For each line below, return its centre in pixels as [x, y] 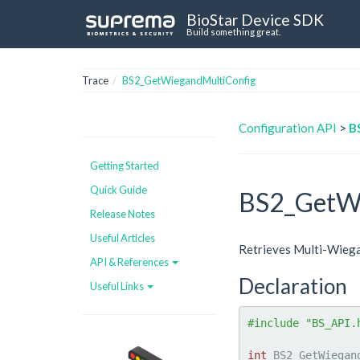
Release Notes [123, 213]
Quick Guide [119, 189]
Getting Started [125, 165]
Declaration [293, 286]
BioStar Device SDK [255, 19]
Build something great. [233, 31]
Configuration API [288, 127]
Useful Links [118, 286]
